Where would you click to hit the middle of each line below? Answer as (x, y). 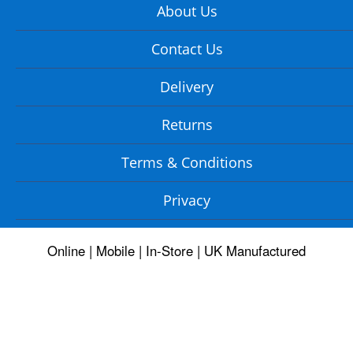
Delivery (187, 86)
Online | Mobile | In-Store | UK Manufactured (176, 250)
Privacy (187, 200)
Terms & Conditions (187, 162)
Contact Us (187, 48)
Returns (187, 124)
